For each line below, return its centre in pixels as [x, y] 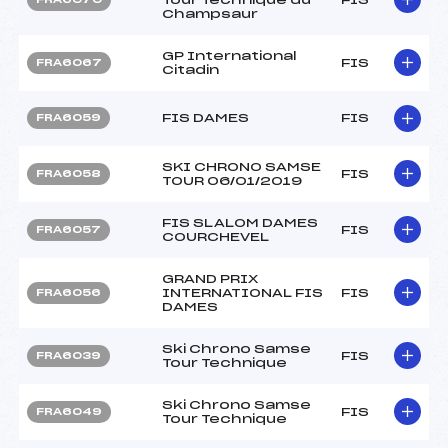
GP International [229, 55]
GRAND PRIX [210, 278]
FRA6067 [69, 62]
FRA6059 [68, 117]
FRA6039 [68, 355]
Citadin [190, 69]
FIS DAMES [205, 117]
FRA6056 [68, 292]
